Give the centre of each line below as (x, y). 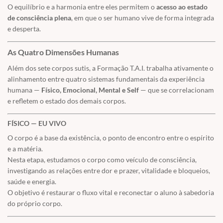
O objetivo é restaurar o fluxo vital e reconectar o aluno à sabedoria (111, 193)
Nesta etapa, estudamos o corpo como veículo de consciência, (102, 160)
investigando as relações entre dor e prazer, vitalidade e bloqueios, (109, 171)
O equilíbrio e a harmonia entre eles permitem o (82, 7)
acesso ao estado (182, 7)
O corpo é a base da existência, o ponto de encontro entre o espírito (111, 138)
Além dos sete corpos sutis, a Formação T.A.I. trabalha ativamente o (111, 68)
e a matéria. (25, 149)
